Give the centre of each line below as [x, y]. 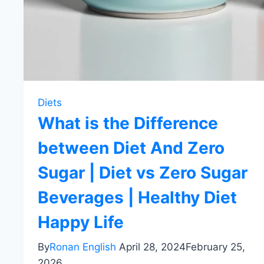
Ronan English [83, 247]
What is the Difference [128, 123]
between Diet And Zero [131, 148]
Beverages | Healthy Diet [137, 198]
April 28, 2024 [152, 247]
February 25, [215, 247]
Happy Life [81, 222]
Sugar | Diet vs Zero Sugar [143, 173]
